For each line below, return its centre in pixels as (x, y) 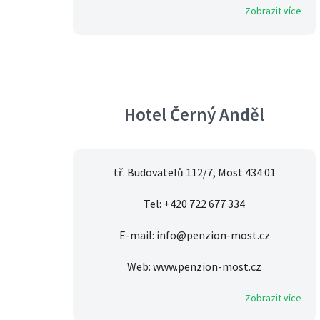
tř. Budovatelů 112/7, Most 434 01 (194, 172)
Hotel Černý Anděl (194, 115)
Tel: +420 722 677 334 (194, 204)
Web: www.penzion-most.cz (194, 267)
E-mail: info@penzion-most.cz (194, 235)
